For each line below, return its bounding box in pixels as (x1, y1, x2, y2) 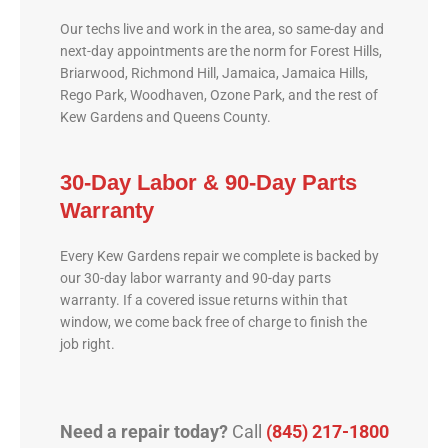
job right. (60, 336, 115, 353)
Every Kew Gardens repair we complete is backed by (60, 248, 379, 265)
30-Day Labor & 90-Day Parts (60, 170, 357, 196)
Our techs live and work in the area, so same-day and (60, 20, 384, 37)
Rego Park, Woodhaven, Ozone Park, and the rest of (60, 86, 378, 103)
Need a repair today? (59, 421, 228, 443)
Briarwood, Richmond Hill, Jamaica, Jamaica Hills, (60, 64, 368, 81)
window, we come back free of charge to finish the (60, 314, 367, 331)
